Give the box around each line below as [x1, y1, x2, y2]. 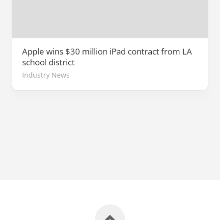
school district [22, 56, 75, 68]
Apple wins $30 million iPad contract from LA [22, 46, 192, 57]
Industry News [22, 70, 70, 80]
